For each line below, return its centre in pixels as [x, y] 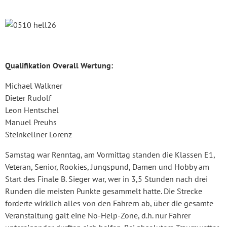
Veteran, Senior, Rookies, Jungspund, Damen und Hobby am [107, 166]
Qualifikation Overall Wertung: [59, 65]
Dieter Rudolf [28, 98]
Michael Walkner [34, 85]
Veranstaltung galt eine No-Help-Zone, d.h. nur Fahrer [98, 215]
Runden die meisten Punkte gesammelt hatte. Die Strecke [104, 191]
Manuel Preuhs [31, 122]
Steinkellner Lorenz [39, 134]
